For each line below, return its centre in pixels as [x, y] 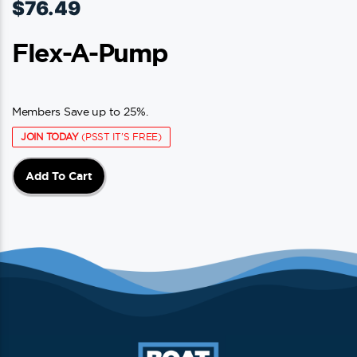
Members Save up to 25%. [80, 112]
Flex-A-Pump [90, 53]
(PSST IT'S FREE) [120, 137]
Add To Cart [59, 176]
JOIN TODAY [50, 137]
